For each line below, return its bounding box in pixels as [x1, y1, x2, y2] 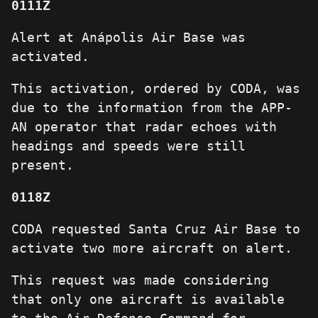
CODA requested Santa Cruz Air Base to [11, 221, 300, 237]
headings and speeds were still [11, 138, 246, 154]
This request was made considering [11, 273, 269, 288]
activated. [11, 49, 89, 65]
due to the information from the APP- [11, 100, 292, 116]
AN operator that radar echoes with [11, 119, 277, 135]
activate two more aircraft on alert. [11, 241, 292, 256]
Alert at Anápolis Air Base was [11, 30, 246, 45]
